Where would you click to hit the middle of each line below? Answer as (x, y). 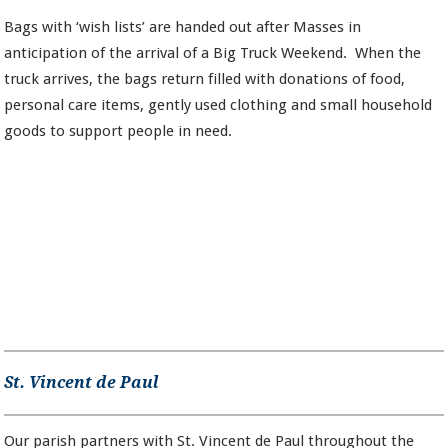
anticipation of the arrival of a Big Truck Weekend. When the (213, 52)
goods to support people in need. (118, 130)
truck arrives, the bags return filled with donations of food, (205, 78)
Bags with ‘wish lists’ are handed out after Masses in (183, 26)
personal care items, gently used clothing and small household (218, 104)
